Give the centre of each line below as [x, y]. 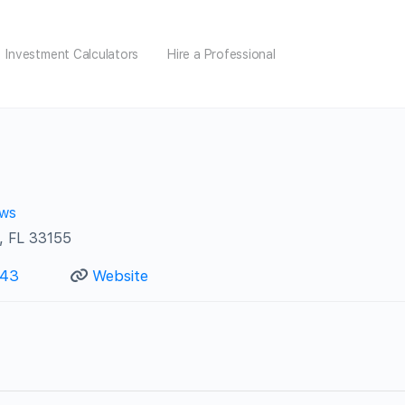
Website [120, 275]
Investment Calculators [72, 54]
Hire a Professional [221, 54]
